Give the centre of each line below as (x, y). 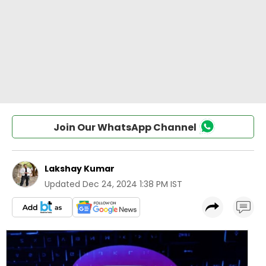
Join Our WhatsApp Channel (125, 127)
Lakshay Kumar (80, 169)
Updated (62, 184)
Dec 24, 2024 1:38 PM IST (132, 184)
